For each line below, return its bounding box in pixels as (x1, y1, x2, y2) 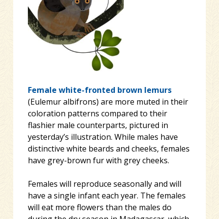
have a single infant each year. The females (27, 190, 186, 201)
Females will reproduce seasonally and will (27, 178, 181, 189)
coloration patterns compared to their (27, 108, 167, 119)
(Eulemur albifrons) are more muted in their (27, 96, 188, 107)
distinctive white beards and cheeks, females (27, 143, 190, 154)
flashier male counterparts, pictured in (27, 119, 168, 131)
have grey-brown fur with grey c (27, 154, 146, 166)
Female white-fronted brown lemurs (27, 84, 172, 95)
